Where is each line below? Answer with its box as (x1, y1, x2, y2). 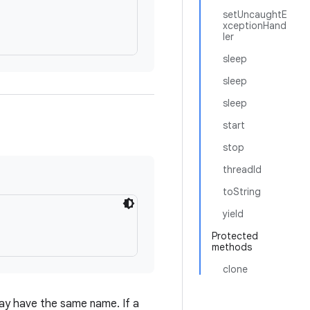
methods (212, 241, 252, 253)
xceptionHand (223, 19, 286, 32)
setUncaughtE (223, 8, 287, 21)
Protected (212, 230, 258, 242)
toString (223, 185, 261, 198)
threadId (223, 163, 262, 176)
